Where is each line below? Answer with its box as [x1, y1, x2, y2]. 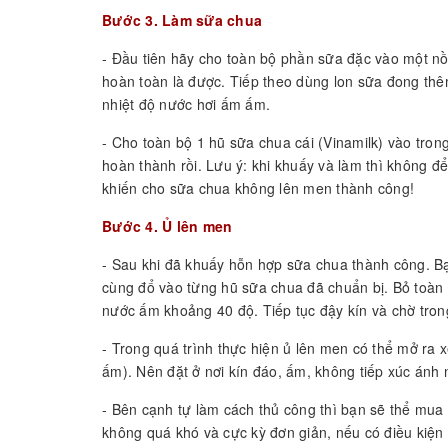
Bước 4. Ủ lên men [102, 216, 233, 237]
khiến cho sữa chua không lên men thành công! [102, 178, 414, 199]
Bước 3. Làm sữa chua [102, 10, 262, 31]
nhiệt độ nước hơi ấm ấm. [102, 94, 270, 115]
